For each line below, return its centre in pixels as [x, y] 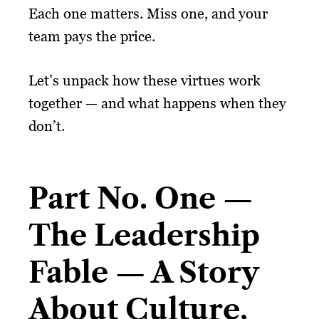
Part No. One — [141, 198]
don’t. [47, 126]
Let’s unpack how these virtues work [145, 80]
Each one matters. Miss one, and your [148, 13]
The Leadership [144, 235]
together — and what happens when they [157, 103]
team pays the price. [92, 36]
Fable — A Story [143, 272]
